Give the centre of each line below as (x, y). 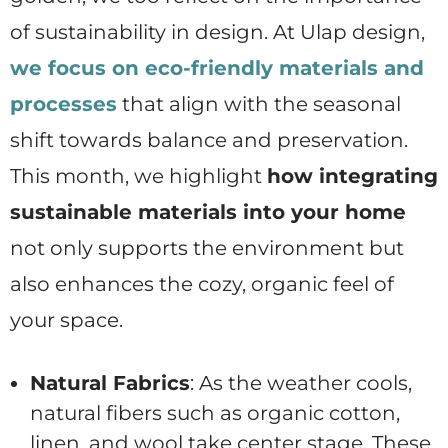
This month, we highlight (138, 176)
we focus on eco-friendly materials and (217, 68)
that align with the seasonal (259, 104)
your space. (66, 320)
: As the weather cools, (301, 383)
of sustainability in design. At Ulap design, (217, 32)
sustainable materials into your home (208, 212)
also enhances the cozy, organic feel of (202, 284)
